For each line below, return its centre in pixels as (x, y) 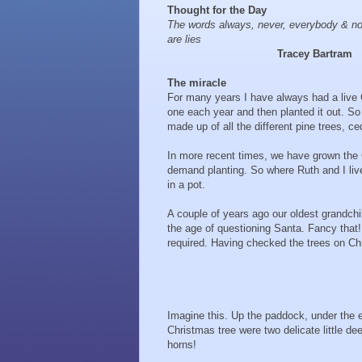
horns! (182, 345)
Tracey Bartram (315, 54)
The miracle (197, 83)
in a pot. (186, 185)
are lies (184, 40)
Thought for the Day (217, 11)
